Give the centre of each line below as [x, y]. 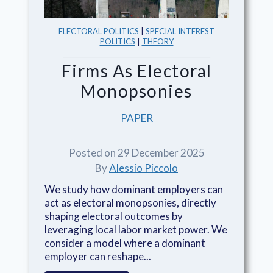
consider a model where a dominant [125, 243]
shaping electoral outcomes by [114, 216]
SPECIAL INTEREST [180, 31]
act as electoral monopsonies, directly [130, 203]
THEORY [158, 42]
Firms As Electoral [136, 71]
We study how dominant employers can [134, 190]
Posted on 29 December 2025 [136, 153]
